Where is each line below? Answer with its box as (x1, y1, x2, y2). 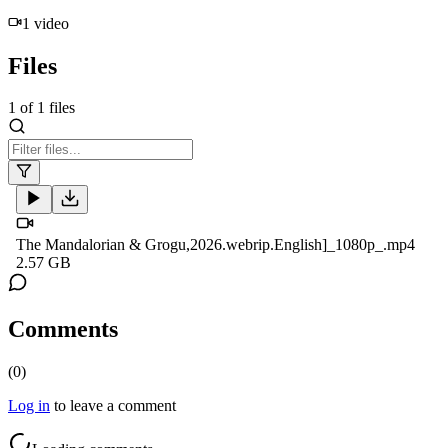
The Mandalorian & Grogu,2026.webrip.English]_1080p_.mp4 (16, 236, 415, 254)
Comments (8, 316, 118, 343)
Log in (8, 397, 50, 415)
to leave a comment (54, 397, 176, 415)
